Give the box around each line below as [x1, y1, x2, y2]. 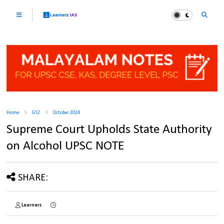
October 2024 [53, 110, 80, 116]
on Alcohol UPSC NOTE [6, 139, 125, 153]
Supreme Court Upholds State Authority [6, 123, 212, 137]
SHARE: [18, 173, 48, 183]
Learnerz [21, 202, 42, 208]
